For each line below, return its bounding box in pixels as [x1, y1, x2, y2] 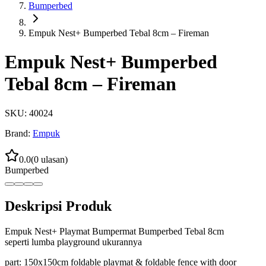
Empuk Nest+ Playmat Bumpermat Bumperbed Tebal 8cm [5, 226, 224, 236]
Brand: [5, 128, 30, 138]
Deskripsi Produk [5, 198, 112, 214]
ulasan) [39, 154, 68, 164]
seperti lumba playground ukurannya [5, 236, 142, 247]
